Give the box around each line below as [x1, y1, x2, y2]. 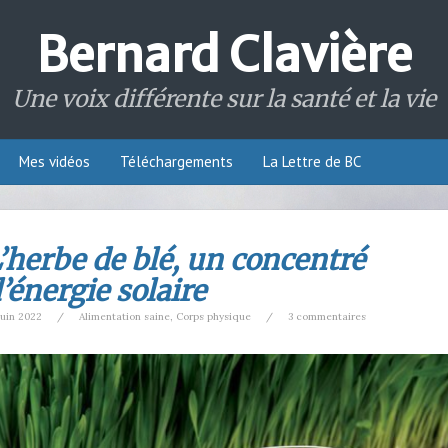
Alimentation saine [79, 310, 170, 323]
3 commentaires [288, 310, 366, 323]
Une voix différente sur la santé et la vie [12, 84, 436, 113]
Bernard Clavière [36, 25, 412, 85]
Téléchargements [120, 152, 233, 171]
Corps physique [176, 310, 251, 323]
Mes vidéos [19, 152, 90, 171]
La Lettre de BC [263, 152, 361, 171]
